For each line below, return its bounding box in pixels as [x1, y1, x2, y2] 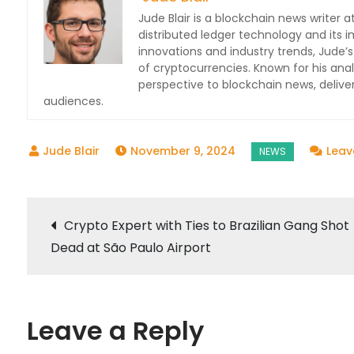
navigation [49, 253, 228, 299]
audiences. [43, 93, 104, 109]
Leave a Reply [26, 313, 204, 348]
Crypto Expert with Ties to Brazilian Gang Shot [63, 217, 349, 235]
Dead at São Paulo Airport [50, 239, 211, 257]
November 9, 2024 [130, 143, 235, 159]
